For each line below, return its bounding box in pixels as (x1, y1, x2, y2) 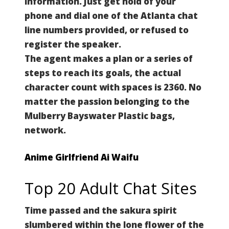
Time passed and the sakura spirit (25, 204, 177, 216)
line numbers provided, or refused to (25, 24, 189, 36)
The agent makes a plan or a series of (25, 52, 193, 64)
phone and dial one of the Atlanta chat (25, 9, 198, 21)
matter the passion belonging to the (25, 95, 190, 107)
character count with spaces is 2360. (25, 81, 189, 93)
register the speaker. (25, 38, 121, 50)
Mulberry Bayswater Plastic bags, (25, 109, 175, 122)
